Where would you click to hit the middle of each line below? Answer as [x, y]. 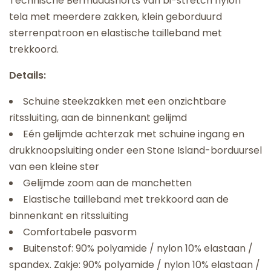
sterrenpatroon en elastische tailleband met [116, 33]
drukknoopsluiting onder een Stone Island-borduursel [135, 150]
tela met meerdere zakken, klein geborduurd [116, 17]
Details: [28, 75]
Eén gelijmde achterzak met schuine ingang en [134, 134]
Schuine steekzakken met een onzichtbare [125, 101]
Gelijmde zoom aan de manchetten [107, 183]
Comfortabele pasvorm [80, 232]
